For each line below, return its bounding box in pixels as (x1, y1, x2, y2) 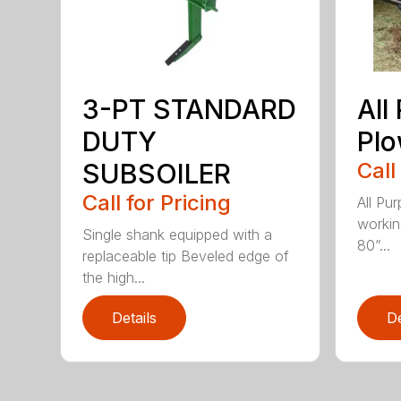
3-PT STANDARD (82, 93, 297, 126)
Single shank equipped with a (82, 226, 273, 244)
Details (112, 309, 158, 328)
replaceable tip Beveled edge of (82, 247, 290, 266)
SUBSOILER (82, 158, 232, 191)
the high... (82, 269, 146, 287)
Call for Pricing (82, 190, 232, 217)
